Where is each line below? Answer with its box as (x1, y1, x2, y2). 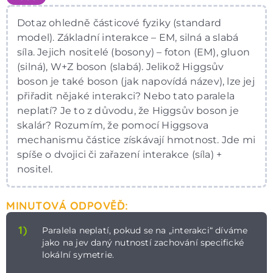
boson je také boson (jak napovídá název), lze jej (17, 75, 255, 87)
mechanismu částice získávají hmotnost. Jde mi (17, 133, 255, 146)
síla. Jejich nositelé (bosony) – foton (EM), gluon (17, 46, 250, 58)
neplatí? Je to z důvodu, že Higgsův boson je (17, 104, 239, 116)
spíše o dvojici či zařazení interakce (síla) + (17, 148, 222, 160)
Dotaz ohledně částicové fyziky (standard (17, 16, 221, 29)
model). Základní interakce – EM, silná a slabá (17, 31, 239, 43)
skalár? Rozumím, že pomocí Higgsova (17, 119, 208, 131)
